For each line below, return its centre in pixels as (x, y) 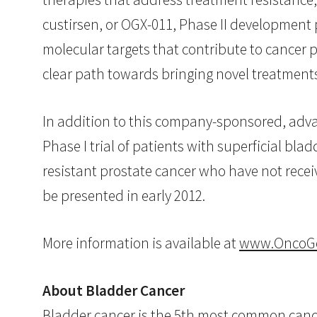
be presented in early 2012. (124, 196)
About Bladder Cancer (114, 290)
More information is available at (141, 243)
